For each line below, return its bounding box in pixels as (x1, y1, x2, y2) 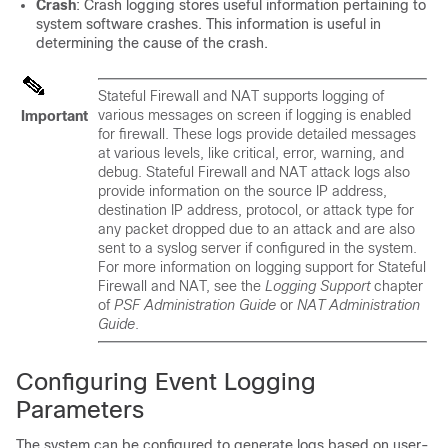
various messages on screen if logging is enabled (98, 107, 411, 123)
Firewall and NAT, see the (98, 278, 265, 294)
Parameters (16, 396, 144, 423)
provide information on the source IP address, (98, 183, 387, 199)
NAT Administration (297, 297, 420, 313)
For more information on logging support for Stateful (98, 259, 426, 275)
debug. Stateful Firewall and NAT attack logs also (98, 164, 410, 180)
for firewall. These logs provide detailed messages (98, 126, 416, 142)
